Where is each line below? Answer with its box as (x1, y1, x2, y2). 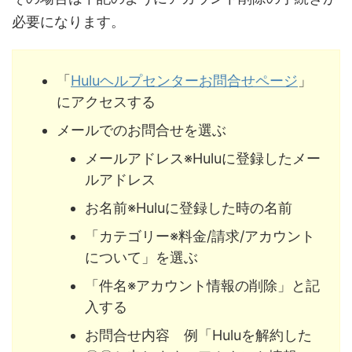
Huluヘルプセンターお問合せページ (71, 71, 298, 89)
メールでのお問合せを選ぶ (57, 121, 226, 138)
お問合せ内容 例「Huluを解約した (85, 327, 312, 344)
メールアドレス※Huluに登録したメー (85, 150, 321, 167)
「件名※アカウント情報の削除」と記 (85, 277, 320, 295)
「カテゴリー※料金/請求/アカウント (85, 228, 315, 245)
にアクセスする (57, 93, 156, 110)
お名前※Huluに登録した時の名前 (85, 200, 292, 217)
